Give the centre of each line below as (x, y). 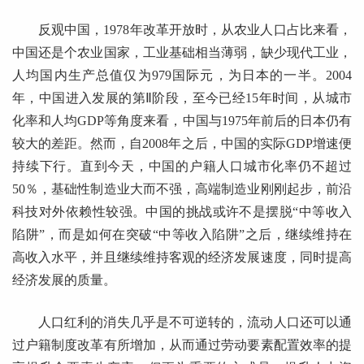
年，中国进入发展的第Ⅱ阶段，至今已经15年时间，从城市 (182, 97)
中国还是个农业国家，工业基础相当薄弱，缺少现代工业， (182, 52)
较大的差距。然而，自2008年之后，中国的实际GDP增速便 (182, 143)
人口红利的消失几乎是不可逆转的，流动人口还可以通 (195, 322)
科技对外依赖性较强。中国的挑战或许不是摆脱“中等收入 (182, 211)
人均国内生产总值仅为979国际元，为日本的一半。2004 (182, 75)
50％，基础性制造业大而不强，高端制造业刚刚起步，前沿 (182, 188)
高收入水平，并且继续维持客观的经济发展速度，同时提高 (182, 257)
